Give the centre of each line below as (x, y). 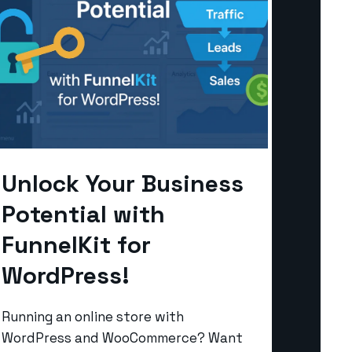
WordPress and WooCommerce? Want (122, 337)
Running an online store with (93, 316)
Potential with (83, 214)
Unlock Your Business (123, 183)
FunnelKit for (76, 244)
